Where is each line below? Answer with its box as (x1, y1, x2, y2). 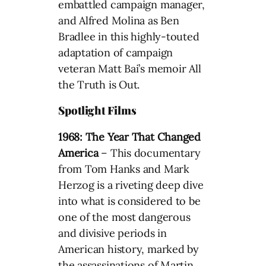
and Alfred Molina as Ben (58, 13, 179, 27)
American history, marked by (58, 242, 199, 256)
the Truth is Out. (58, 77, 140, 91)
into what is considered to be (58, 194, 201, 208)
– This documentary (98, 145, 201, 160)
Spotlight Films (58, 103, 137, 118)
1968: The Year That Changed (58, 129, 201, 144)
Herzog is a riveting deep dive (58, 178, 204, 192)
